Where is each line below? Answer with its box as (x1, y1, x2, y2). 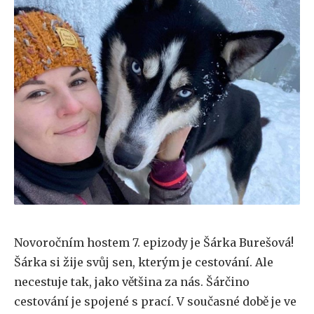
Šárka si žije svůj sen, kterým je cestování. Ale (14, 255, 273, 269)
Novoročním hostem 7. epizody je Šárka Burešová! (14, 235, 294, 250)
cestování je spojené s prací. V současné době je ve (14, 294, 296, 308)
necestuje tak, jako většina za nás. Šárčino (14, 275, 250, 289)
